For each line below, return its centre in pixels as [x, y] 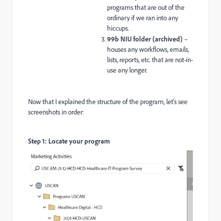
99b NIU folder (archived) [146, 39]
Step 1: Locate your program [69, 141]
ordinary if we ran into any [143, 18]
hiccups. [118, 28]
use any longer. [127, 70]
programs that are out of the [146, 7]
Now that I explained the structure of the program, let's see [108, 102]
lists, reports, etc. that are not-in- [150, 60]
